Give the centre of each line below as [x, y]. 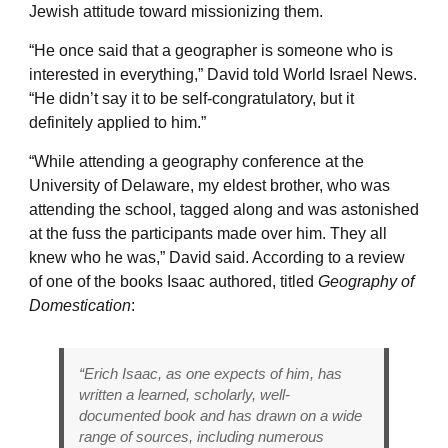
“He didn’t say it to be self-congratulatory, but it [191, 98]
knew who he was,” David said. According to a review [217, 257]
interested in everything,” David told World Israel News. [223, 74]
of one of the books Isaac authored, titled [173, 281]
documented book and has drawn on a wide [220, 415]
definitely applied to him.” [117, 122]
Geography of [366, 281]
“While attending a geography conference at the [196, 161]
